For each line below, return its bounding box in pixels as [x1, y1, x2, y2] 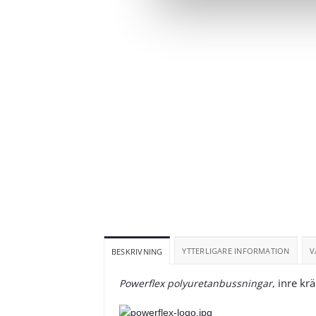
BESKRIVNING [111, 245, 163, 257]
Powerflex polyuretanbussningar [119, 276, 272, 290]
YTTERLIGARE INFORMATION [182, 245, 290, 256]
